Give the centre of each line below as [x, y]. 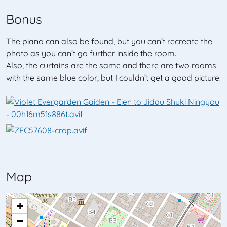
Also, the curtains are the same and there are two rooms [111, 65]
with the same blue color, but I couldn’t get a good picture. [113, 78]
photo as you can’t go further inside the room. [91, 53]
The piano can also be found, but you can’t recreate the [109, 41]
